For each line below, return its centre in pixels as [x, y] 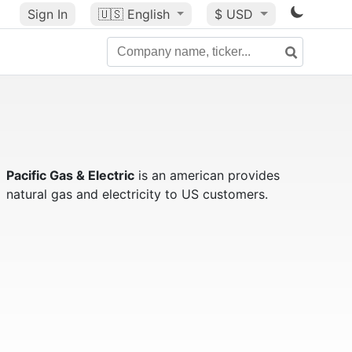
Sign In [47, 14]
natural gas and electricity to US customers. [137, 194]
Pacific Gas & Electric [70, 175]
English [148, 14]
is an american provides [207, 175]
